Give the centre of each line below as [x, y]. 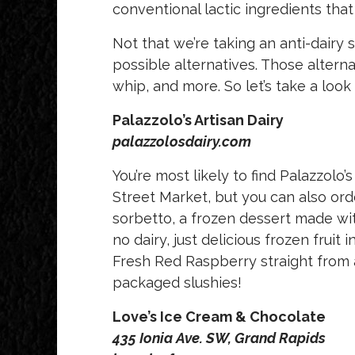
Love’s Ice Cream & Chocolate [219, 317]
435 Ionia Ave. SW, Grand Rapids [219, 338]
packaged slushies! [177, 283]
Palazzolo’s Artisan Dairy [198, 120]
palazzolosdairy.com [182, 142]
